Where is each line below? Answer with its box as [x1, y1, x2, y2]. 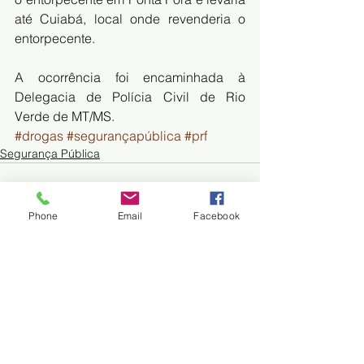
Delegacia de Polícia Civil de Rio [15, 88, 245, 105]
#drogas [15, 127, 63, 144]
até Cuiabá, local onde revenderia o [15, 10, 245, 27]
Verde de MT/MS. [15, 107, 115, 124]
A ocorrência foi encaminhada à [15, 68, 245, 85]
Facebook [193, 209, 240, 222]
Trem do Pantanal [78, 294, 182, 311]
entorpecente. [15, 29, 95, 46]
